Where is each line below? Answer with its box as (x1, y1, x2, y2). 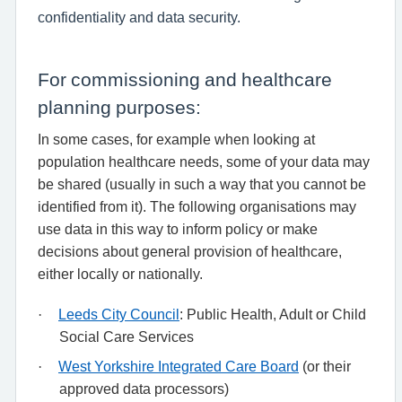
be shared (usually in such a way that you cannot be (38, 176, 366, 192)
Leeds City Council (58, 306, 179, 322)
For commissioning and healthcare (38, 69, 332, 89)
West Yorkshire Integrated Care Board (58, 358, 299, 374)
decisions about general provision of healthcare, (38, 243, 342, 259)
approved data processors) (59, 380, 229, 397)
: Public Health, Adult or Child (179, 306, 366, 322)
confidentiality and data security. (38, 9, 240, 25)
